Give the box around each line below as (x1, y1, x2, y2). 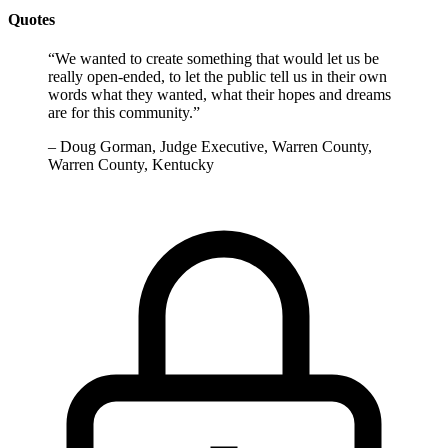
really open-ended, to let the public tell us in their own (48, 68, 387, 86)
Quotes (8, 10, 55, 28)
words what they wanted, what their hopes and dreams (48, 86, 391, 104)
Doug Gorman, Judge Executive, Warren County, (60, 138, 372, 156)
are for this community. (48, 104, 193, 122)
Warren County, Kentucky (48, 156, 214, 174)
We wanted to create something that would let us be (55, 50, 379, 68)
